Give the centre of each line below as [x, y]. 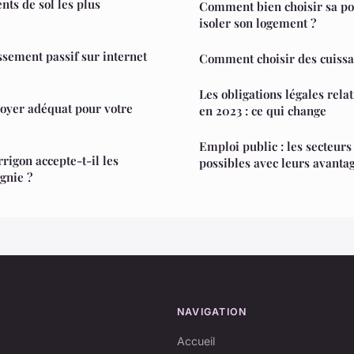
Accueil [196, 341]
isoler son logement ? [258, 23]
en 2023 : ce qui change [263, 110]
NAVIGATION [212, 311]
